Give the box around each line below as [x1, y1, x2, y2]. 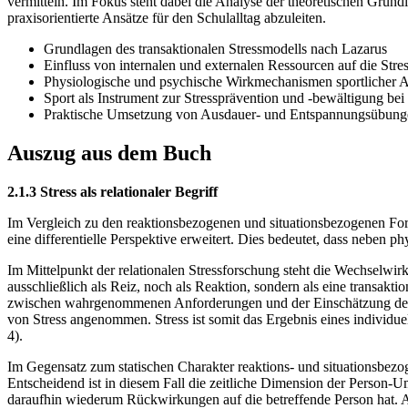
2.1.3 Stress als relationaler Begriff [7, 184, 218, 200]
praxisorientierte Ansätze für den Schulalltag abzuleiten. [7, 10, 326, 26]
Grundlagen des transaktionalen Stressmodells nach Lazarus [44, 41, 387, 57]
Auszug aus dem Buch [7, 141, 211, 166]
